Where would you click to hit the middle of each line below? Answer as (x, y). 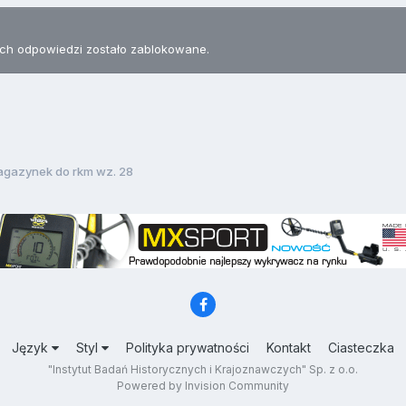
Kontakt (289, 348)
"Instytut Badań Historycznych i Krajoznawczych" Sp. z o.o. (203, 370)
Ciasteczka (361, 348)
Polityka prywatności (188, 348)
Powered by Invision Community (203, 386)
